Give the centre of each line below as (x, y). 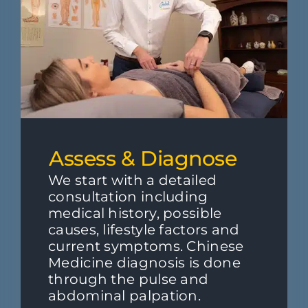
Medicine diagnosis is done (144, 262)
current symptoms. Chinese (146, 246)
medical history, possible (135, 213)
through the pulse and (129, 279)
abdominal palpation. (125, 295)
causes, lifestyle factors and (144, 229)
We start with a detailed (133, 180)
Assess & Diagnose (143, 158)
